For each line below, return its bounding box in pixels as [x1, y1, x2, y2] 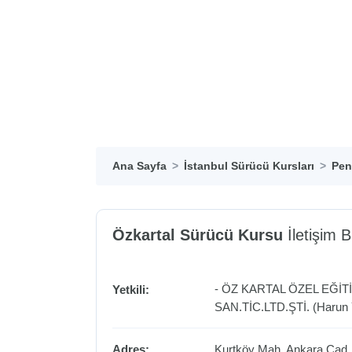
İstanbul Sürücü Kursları [184, 159, 314, 173]
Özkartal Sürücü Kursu [112, 226, 283, 244]
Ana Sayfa [112, 159, 167, 173]
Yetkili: [112, 283, 149, 297]
